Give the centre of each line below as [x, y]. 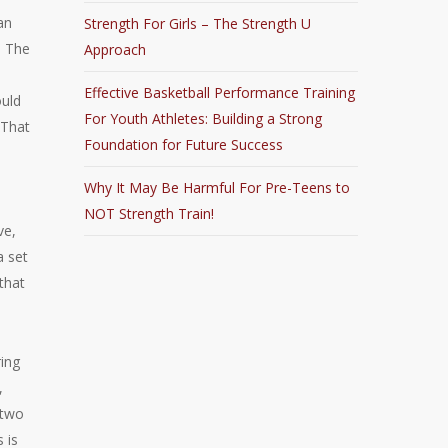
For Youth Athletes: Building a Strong [203, 118]
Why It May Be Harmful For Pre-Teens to [217, 187]
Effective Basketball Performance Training [220, 92]
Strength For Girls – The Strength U [198, 23]
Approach [115, 49]
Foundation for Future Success [184, 144]
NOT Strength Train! [149, 213]
